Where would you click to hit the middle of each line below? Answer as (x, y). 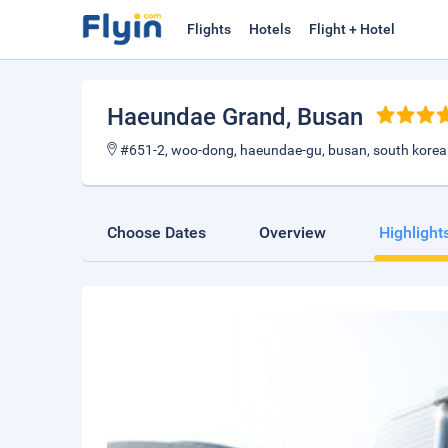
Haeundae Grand (196, 117)
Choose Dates (156, 232)
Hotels (270, 29)
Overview (292, 232)
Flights (209, 29)
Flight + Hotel (352, 29)
